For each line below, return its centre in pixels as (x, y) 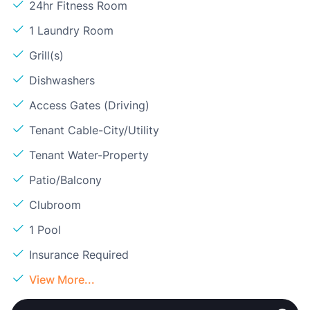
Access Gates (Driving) (89, 106)
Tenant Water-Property (89, 155)
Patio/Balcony (65, 180)
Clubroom (55, 205)
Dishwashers (62, 81)
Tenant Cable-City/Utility (94, 130)
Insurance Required (79, 255)
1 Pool (45, 230)
